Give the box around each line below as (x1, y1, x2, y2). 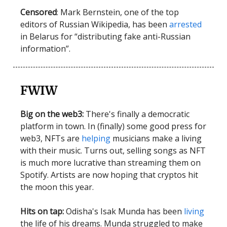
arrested (167, 18, 202, 30)
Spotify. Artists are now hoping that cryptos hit (20, 169, 198, 180)
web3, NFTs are (20, 132, 82, 144)
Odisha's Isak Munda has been (66, 205, 184, 217)
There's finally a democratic (86, 108, 190, 120)
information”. (20, 43, 70, 54)
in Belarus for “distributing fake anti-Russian (20, 30, 191, 42)
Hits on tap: (20, 205, 66, 217)
